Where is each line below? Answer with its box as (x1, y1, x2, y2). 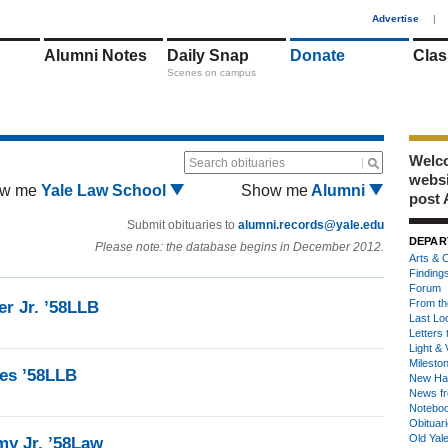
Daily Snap (167, 47, 249, 64)
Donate (290, 47, 345, 64)
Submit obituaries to (127, 218, 238, 232)
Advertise (372, 13, 419, 24)
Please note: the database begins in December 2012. (95, 240, 384, 254)
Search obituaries (189, 156, 285, 170)
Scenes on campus (167, 67, 256, 78)
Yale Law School (41, 182, 171, 199)
